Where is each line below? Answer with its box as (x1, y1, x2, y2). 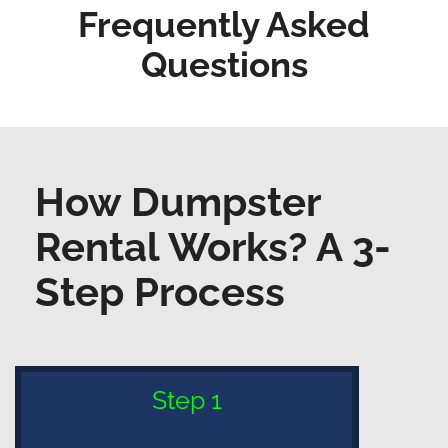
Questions (140, 43, 308, 85)
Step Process (35, 267, 285, 315)
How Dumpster (35, 177, 320, 225)
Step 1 (152, 384, 222, 415)
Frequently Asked (78, 3, 370, 45)
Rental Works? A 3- (35, 222, 391, 270)
